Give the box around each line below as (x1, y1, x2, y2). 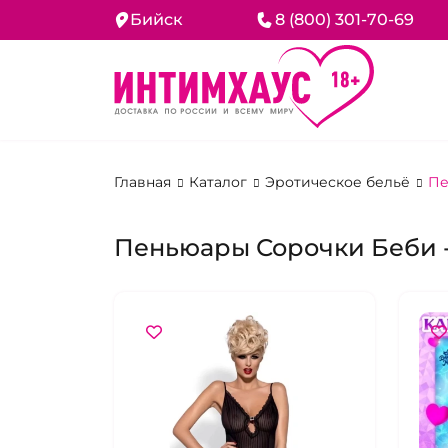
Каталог (189, 173, 251, 191)
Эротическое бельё (265, 173, 414, 191)
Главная (114, 173, 175, 191)
